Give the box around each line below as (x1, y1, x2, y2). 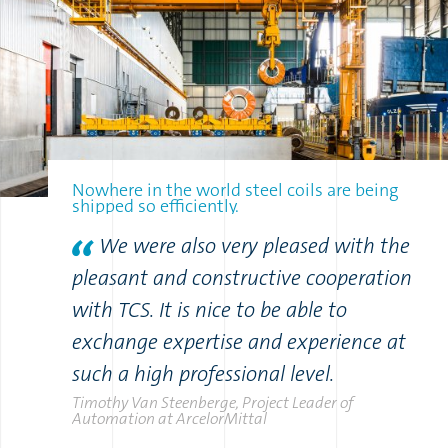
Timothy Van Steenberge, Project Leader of (72, 391, 353, 413)
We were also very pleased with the (99, 231, 410, 260)
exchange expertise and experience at (72, 327, 406, 356)
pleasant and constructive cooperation (72, 263, 412, 292)
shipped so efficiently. (72, 194, 239, 219)
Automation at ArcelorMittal (72, 407, 267, 429)
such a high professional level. (72, 359, 334, 388)
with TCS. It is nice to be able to (72, 295, 347, 324)
